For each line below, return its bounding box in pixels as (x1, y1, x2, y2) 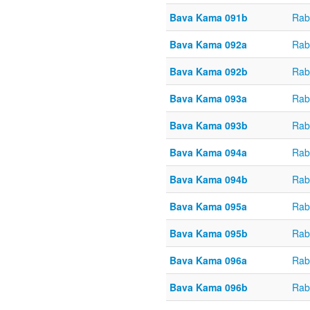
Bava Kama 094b (170, 172, 248, 187)
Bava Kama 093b (170, 118, 248, 133)
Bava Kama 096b (170, 280, 248, 295)
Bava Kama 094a (170, 145, 247, 160)
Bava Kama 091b (170, 10, 248, 25)
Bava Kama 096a (170, 253, 247, 268)
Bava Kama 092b (170, 64, 248, 79)
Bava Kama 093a (170, 91, 247, 106)
